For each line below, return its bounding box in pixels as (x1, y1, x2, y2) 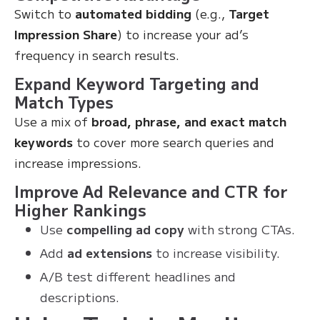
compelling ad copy (66, 220, 184, 238)
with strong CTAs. (184, 220, 295, 238)
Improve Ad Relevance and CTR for (14, 179, 288, 202)
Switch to (14, 4, 75, 22)
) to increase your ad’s (117, 25, 249, 43)
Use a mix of (14, 112, 91, 130)
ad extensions (67, 244, 152, 261)
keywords (14, 133, 73, 151)
